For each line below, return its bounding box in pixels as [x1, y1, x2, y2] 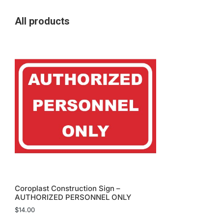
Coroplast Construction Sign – [15, 184, 120, 193]
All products [15, 15, 70, 27]
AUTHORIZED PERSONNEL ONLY [15, 192, 131, 202]
